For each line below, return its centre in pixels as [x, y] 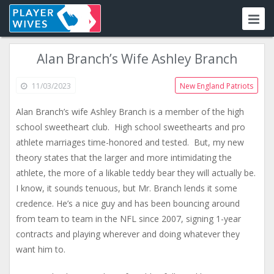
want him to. [41, 249]
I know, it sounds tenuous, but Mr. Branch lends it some [127, 188]
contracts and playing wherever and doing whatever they [128, 234]
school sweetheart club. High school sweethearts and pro [131, 127]
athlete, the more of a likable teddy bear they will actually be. [136, 173]
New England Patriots [217, 86]
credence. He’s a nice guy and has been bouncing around [128, 203]
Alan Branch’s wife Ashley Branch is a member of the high [130, 112]
